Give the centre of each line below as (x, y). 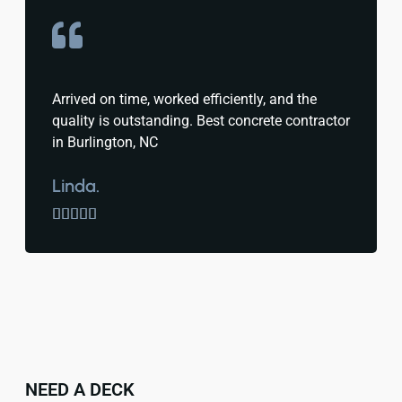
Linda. (76, 185)
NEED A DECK (80, 389)
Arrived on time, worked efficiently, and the (184, 99)
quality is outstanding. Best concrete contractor (201, 120)
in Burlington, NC (105, 142)
